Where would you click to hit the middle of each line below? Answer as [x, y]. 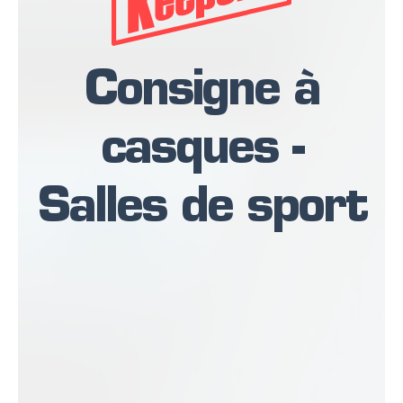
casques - [201, 151]
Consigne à [201, 92]
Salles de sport [201, 209]
